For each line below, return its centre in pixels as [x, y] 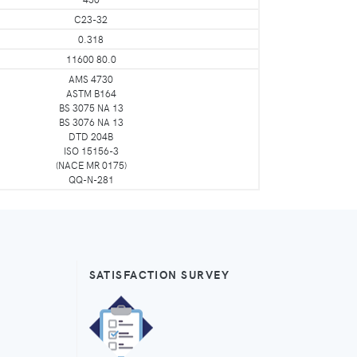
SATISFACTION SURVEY [159, 274]
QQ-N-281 [91, 179]
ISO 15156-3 [91, 150]
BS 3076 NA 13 [91, 122]
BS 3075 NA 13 [91, 107]
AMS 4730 [91, 78]
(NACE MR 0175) [91, 165]
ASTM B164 [91, 93]
